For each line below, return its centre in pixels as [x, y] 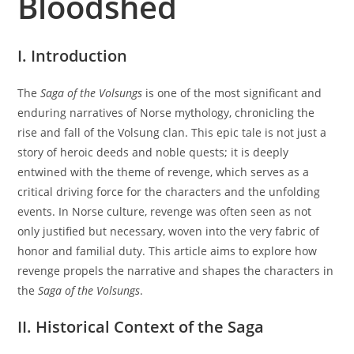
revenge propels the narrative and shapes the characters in [176, 271]
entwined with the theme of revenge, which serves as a [164, 172]
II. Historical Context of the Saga [141, 327]
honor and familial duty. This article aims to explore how [168, 251]
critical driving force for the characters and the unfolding [169, 192]
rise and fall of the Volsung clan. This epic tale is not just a [172, 133]
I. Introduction [73, 56]
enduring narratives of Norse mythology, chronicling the [166, 113]
